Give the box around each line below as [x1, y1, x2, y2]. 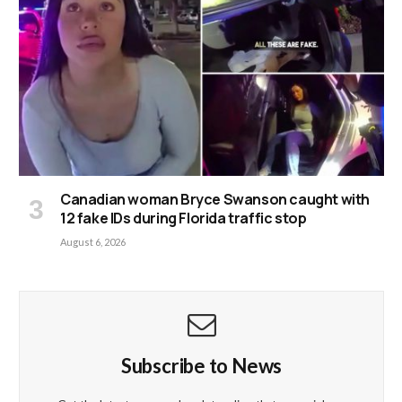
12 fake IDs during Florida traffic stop [60, 208, 307, 229]
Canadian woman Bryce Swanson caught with [60, 189, 371, 210]
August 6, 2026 [60, 236, 126, 249]
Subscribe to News [120, 354, 283, 379]
